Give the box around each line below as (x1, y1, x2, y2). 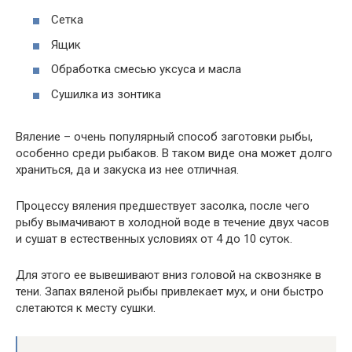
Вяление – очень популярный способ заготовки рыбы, (16, 129, 313, 144)
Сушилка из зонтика (51, 86, 161, 101)
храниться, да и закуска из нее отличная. (16, 162, 239, 177)
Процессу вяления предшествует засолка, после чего (16, 198, 310, 213)
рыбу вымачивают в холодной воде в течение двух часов (16, 214, 329, 229)
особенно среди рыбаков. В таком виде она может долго (16, 145, 332, 160)
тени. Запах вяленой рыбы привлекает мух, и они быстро (16, 284, 324, 299)
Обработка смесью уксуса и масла (51, 62, 241, 77)
